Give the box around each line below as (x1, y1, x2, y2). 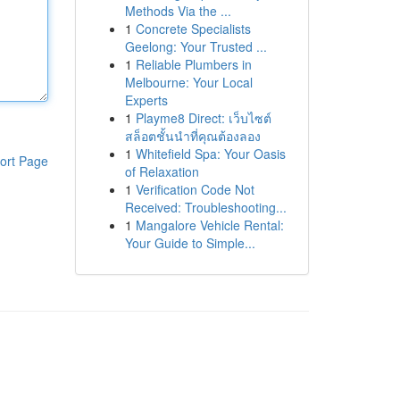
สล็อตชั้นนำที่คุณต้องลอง (124, 127, 261, 145)
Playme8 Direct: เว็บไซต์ (135, 109, 271, 127)
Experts (124, 91, 168, 109)
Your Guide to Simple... (124, 234, 255, 252)
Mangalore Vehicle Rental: (135, 216, 284, 234)
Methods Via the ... (124, 2, 231, 20)
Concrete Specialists (135, 20, 251, 37)
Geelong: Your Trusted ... (124, 37, 267, 55)
